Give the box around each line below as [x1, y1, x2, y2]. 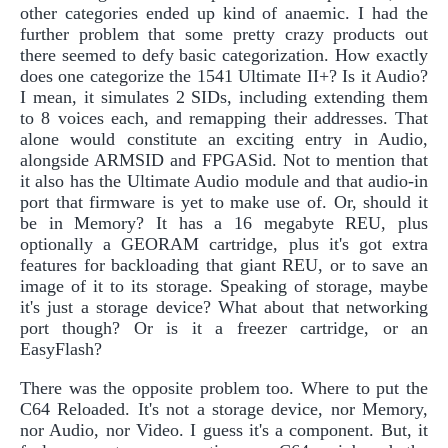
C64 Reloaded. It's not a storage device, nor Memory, [20, 398, 428, 419]
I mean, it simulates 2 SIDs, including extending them [20, 86, 428, 107]
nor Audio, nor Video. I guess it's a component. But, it [20, 419, 428, 440]
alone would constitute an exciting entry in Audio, [20, 128, 428, 149]
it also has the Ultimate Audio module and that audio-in [20, 170, 428, 191]
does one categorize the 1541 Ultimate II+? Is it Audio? [20, 65, 428, 86]
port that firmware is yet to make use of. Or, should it [20, 191, 428, 212]
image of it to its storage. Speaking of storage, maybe [20, 275, 428, 296]
